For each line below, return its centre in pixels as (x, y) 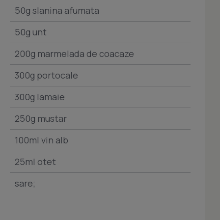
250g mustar (41, 118)
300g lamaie (40, 97)
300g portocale (46, 75)
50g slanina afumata (57, 10)
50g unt (31, 32)
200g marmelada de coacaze (74, 54)
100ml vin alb (41, 140)
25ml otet (35, 162)
